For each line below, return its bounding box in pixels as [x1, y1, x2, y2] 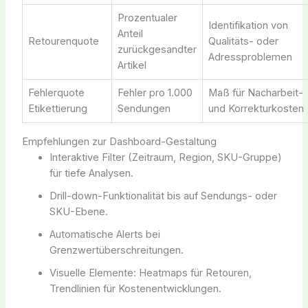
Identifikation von [208, 19, 288, 32]
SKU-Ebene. [49, 205, 108, 218]
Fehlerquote [27, 86, 85, 99]
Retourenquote [27, 34, 99, 47]
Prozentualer [117, 11, 177, 24]
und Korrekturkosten [208, 102, 304, 115]
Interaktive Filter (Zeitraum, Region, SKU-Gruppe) [49, 151, 282, 164]
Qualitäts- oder [208, 34, 278, 47]
